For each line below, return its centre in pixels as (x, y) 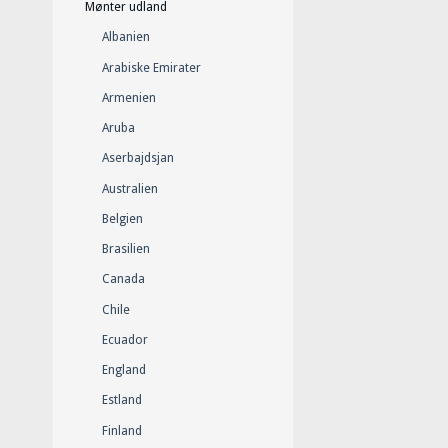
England (124, 370)
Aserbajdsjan (138, 158)
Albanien (126, 37)
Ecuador (125, 339)
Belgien (122, 218)
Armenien (129, 97)
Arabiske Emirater (151, 67)
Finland (122, 430)
